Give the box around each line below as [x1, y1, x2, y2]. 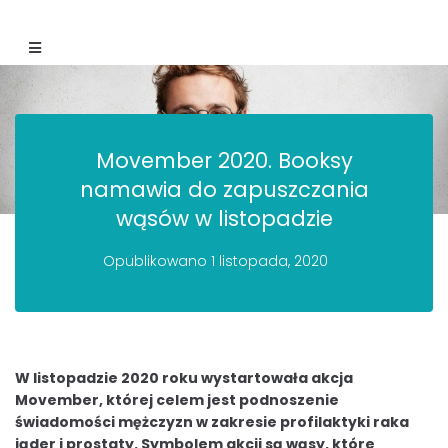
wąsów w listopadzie [115, 204, 333, 234]
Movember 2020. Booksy [95, 146, 353, 176]
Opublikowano [102, 251, 211, 272]
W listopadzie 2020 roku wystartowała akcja [15, 368, 353, 389]
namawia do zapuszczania [79, 175, 369, 205]
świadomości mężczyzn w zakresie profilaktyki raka [15, 412, 409, 433]
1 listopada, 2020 [210, 251, 328, 272]
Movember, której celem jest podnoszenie [15, 390, 339, 411]
